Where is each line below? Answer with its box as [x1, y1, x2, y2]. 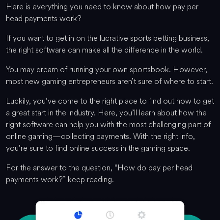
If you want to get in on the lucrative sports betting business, [6, 32, 209, 44]
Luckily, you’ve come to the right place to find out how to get [6, 95, 214, 107]
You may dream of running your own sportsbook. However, [6, 63, 207, 75]
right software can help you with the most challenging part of [6, 118, 211, 130]
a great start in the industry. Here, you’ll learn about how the [6, 107, 207, 118]
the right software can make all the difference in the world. [6, 44, 203, 55]
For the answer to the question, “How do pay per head [6, 162, 192, 173]
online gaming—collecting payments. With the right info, [6, 130, 195, 142]
